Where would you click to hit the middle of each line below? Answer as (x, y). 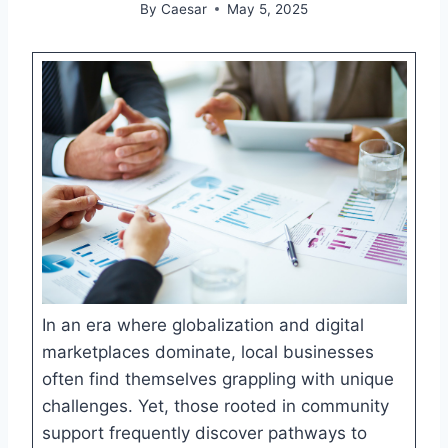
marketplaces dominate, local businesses (207, 351)
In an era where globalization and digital (202, 324)
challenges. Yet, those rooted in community (215, 405)
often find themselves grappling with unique (217, 378)
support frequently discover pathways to (204, 432)
